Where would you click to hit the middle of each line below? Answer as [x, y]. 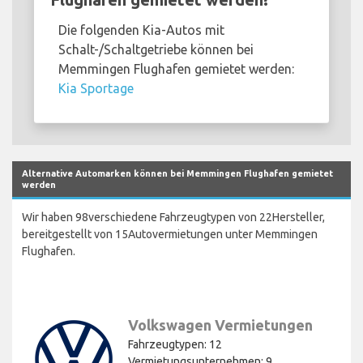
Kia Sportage [96, 88]
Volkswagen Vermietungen [220, 325]
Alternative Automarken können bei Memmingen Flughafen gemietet [177, 173]
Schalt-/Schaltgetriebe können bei [156, 49]
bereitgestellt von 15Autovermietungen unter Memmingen [170, 234]
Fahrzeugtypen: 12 [175, 344]
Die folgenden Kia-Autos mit [141, 30]
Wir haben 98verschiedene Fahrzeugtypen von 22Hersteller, [173, 217]
